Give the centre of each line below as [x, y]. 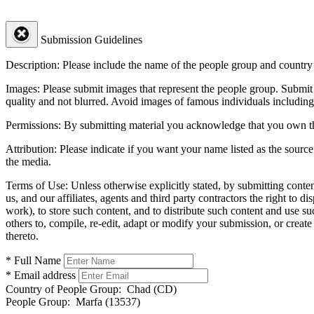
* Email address [41, 275]
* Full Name [33, 260]
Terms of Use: [37, 185]
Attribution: [31, 149]
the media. [28, 161]
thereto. [22, 235]
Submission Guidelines [91, 39]
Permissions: [33, 125]
